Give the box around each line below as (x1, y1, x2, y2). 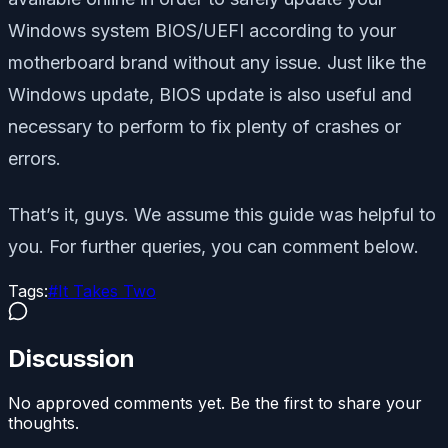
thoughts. (8, 413, 79, 434)
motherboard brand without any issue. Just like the (8, 51, 426, 73)
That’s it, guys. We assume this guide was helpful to (8, 203, 436, 225)
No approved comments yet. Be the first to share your (8, 393, 422, 414)
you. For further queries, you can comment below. (8, 235, 419, 257)
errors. (8, 147, 61, 169)
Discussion (8, 344, 135, 374)
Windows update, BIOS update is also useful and (8, 83, 412, 105)
